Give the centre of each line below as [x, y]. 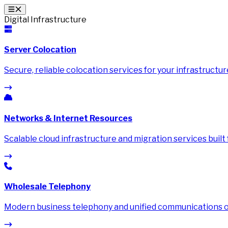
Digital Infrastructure [45, 19]
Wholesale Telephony [47, 187]
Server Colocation [40, 50]
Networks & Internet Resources [68, 118]
